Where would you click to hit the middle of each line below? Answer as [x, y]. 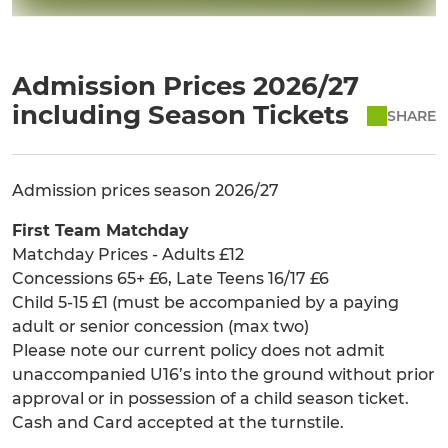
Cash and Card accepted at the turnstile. [178, 423]
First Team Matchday [100, 231]
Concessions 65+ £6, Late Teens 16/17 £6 [170, 279]
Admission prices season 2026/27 [145, 191]
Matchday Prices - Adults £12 [128, 255]
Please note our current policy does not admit [198, 351]
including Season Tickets [180, 115]
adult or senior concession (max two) [160, 327]
